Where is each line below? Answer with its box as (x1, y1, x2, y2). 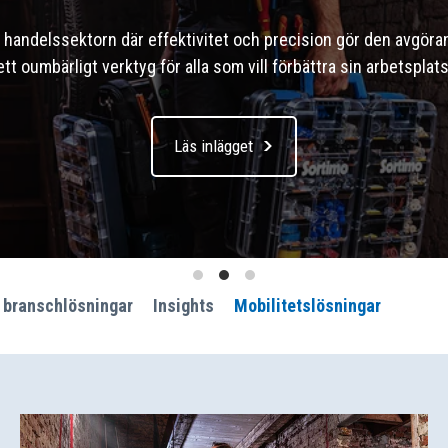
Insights (153, 295, 214, 316)
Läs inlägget (174, 135, 253, 156)
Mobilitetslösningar (234, 295, 381, 316)
